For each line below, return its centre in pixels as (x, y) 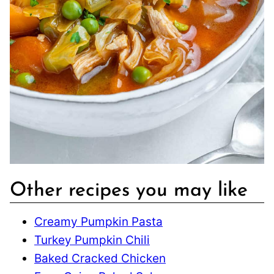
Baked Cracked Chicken (100, 258)
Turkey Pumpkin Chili (92, 240)
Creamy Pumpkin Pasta (98, 221)
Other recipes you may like (129, 191)
